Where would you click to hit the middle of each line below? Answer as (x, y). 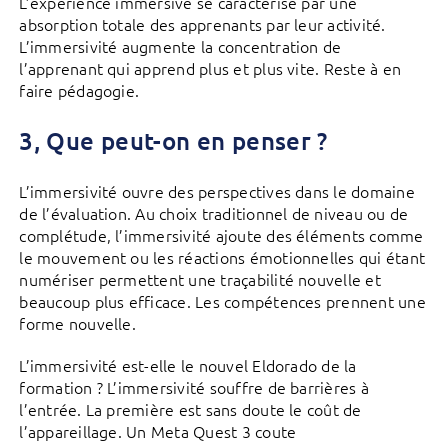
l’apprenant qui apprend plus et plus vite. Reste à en (210, 68)
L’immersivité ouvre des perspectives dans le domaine (217, 191)
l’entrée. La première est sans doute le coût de (190, 409)
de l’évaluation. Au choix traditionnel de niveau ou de (214, 213)
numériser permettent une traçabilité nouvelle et (200, 279)
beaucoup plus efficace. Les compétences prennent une (222, 301)
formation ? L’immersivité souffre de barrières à (194, 387)
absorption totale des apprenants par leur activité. (202, 24)
